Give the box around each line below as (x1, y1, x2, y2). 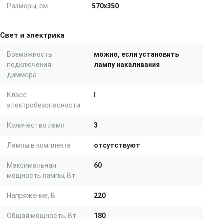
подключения (7, 61, 51, 68)
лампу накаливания (94, 61, 160, 68)
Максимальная (7, 161, 56, 169)
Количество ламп (7, 121, 65, 129)
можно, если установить (94, 50, 179, 58)
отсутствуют (94, 141, 140, 149)
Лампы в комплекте (7, 141, 71, 149)
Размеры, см (7, 2, 48, 10)
